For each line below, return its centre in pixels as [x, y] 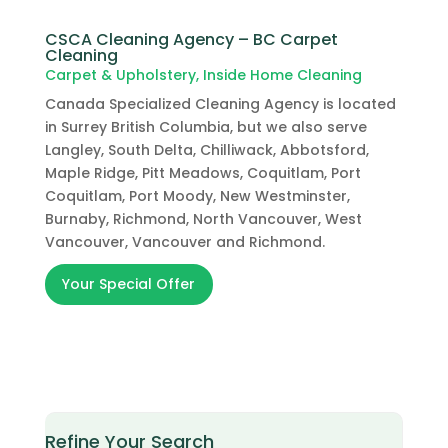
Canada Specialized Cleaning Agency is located [220, 103]
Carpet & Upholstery [120, 74]
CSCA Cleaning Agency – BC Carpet [191, 39]
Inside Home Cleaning [282, 74]
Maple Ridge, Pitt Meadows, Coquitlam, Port [202, 172]
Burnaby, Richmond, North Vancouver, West [203, 218]
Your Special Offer [129, 283]
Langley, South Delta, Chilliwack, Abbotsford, [206, 149]
